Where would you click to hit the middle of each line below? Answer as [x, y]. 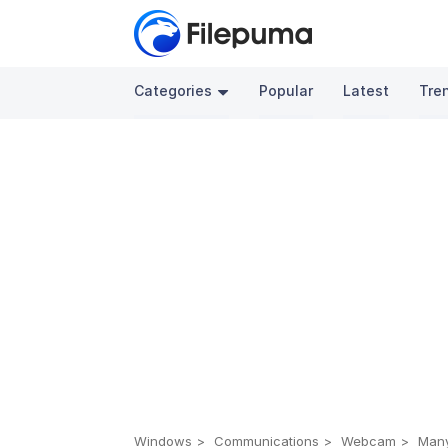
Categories [173, 90]
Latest [366, 90]
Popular [286, 90]
